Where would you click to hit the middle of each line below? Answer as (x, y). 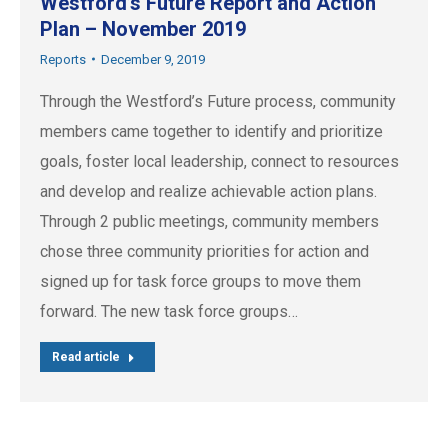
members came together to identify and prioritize (211, 131)
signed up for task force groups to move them (200, 281)
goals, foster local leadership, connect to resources (219, 161)
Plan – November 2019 (143, 28)
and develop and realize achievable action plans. (208, 191)
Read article (86, 356)
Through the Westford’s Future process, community (218, 101)
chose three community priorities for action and (204, 251)
